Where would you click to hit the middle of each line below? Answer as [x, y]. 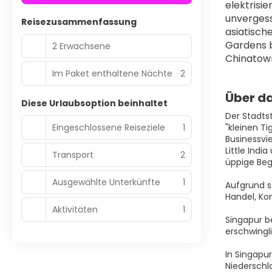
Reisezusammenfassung [79, 22]
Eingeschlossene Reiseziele [109, 127]
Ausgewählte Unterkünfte [106, 182]
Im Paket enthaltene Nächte [112, 73]
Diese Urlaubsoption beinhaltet [94, 103]
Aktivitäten [75, 209]
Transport [73, 155]
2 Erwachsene [81, 46]
